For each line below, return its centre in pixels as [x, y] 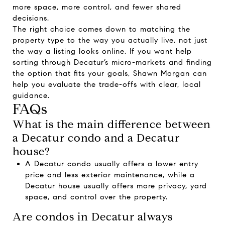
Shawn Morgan [161, 73]
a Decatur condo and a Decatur [96, 138]
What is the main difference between [112, 124]
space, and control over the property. [96, 197]
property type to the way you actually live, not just [110, 40]
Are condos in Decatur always [93, 217]
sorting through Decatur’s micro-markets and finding [112, 62]
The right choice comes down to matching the [101, 29]
